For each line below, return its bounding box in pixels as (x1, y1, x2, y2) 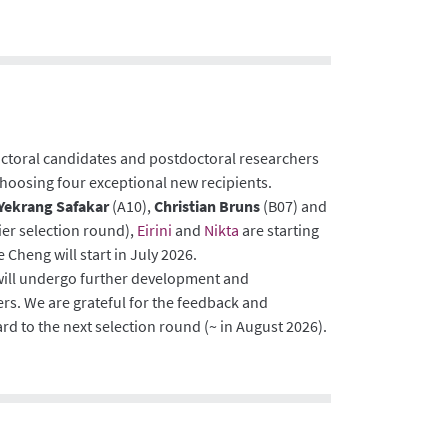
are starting (239, 219, 320, 240)
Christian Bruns (154, 195, 261, 216)
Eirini (137, 219, 173, 240)
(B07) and (260, 195, 328, 216)
